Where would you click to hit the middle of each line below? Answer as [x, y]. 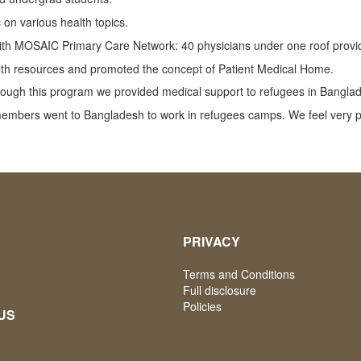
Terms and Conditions [239, 274]
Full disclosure [219, 290]
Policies [202, 306]
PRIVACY [211, 241]
